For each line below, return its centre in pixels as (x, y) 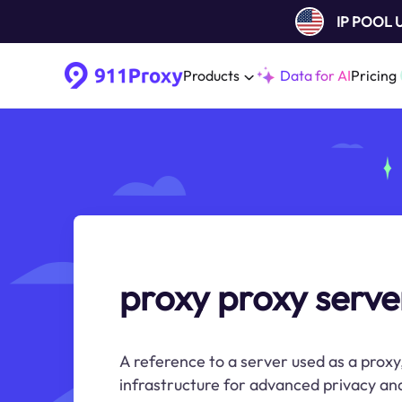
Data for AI (315, 75)
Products (211, 75)
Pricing (374, 75)
